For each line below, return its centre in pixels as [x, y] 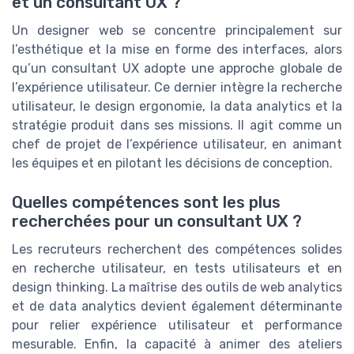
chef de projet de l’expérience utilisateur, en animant [177, 145]
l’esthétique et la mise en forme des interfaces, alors [177, 50]
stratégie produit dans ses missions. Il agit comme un [177, 126]
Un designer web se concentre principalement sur [177, 31]
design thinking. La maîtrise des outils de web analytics [177, 287]
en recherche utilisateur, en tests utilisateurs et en [177, 268]
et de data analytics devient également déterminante [177, 306]
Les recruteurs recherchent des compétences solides [177, 249]
